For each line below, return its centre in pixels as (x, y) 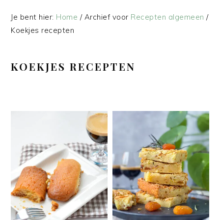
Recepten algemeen (167, 17)
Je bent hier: (34, 17)
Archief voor (107, 17)
